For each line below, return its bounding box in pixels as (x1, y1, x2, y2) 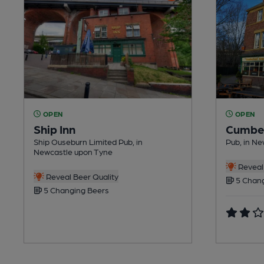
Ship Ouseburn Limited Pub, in (34, 136, 143, 146)
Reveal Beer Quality (44, 171, 118, 181)
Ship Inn (34, 121, 75, 136)
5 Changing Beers (42, 184, 109, 194)
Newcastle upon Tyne (34, 146, 113, 156)
